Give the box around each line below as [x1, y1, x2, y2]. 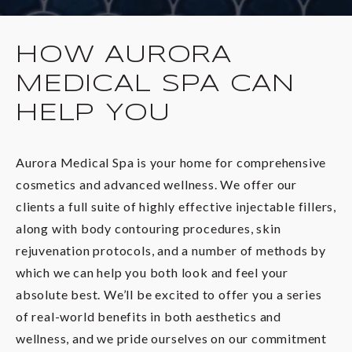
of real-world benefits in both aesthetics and [16, 309, 281, 324]
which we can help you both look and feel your [16, 265, 288, 280]
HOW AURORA [16, 42, 232, 67]
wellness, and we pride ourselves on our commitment [16, 331, 327, 346]
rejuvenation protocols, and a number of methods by [16, 243, 326, 258]
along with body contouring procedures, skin [16, 221, 281, 236]
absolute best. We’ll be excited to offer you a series [16, 287, 322, 302]
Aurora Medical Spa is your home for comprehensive [16, 155, 327, 170]
